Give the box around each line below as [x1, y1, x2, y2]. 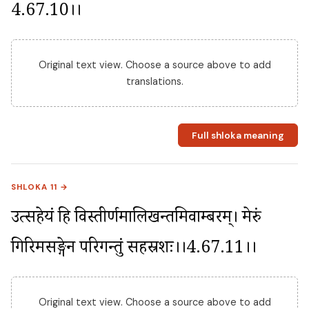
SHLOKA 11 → [11, 182, 69, 193]
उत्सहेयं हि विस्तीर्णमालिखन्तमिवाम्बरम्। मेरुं [11, 206, 261, 234]
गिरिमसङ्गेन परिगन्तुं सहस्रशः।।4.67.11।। [11, 237, 257, 264]
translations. [126, 75, 183, 88]
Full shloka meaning [191, 129, 284, 141]
